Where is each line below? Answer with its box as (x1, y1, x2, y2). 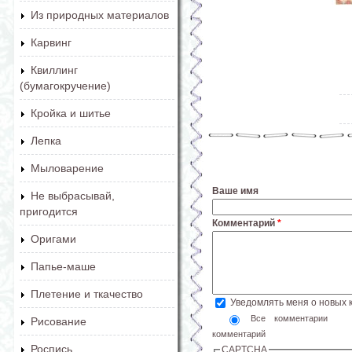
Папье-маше (31, 260, 96, 273)
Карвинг (31, 36, 71, 49)
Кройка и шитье (31, 107, 111, 119)
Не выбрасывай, (31, 189, 115, 202)
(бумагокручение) (20, 79, 111, 92)
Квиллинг (31, 64, 78, 76)
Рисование (31, 315, 86, 328)
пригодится (20, 205, 78, 218)
